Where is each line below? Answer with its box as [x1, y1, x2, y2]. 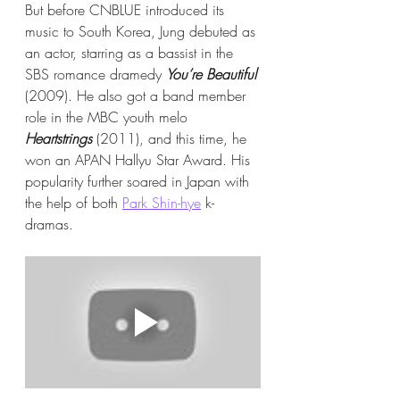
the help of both [25, 192, 122, 212]
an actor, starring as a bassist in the [25, 42, 237, 62]
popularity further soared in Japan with [25, 171, 254, 191]
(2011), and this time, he [92, 128, 251, 148]
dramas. [25, 213, 73, 234]
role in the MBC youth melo [25, 106, 192, 127]
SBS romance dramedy [25, 63, 166, 84]
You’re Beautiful [166, 63, 256, 84]
